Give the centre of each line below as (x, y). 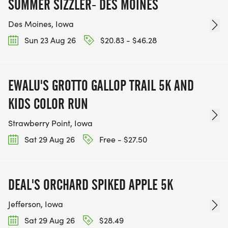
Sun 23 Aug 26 (49, 40)
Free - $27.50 (122, 139)
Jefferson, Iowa (36, 204)
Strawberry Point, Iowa (50, 123)
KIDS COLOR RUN (48, 104)
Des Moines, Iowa (41, 23)
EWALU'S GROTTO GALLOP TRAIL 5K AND (101, 85)
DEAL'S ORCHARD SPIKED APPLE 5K (91, 185)
